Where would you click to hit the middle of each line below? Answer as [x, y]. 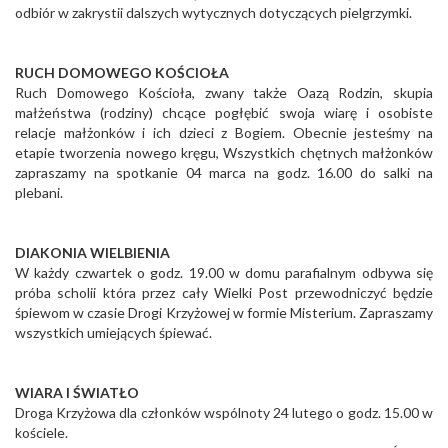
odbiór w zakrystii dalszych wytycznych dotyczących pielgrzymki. [213, 13]
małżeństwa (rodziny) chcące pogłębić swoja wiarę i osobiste [224, 113]
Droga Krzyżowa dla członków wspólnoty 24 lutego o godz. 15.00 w [224, 413]
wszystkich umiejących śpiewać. [113, 333]
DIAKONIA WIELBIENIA [92, 253]
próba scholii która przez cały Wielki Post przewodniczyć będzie [224, 293]
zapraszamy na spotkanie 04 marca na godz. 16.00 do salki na [224, 173]
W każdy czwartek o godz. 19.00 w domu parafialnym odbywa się [224, 273]
